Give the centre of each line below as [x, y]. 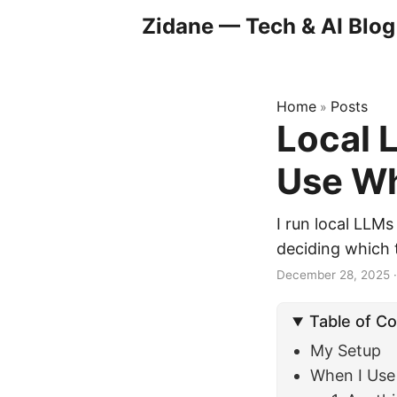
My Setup [346, 351]
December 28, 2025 [333, 275]
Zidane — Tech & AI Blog [269, 26]
